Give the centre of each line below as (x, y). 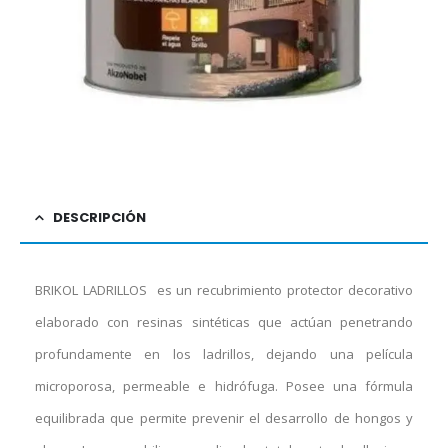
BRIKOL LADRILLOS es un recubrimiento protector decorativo (224, 290)
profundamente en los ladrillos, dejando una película (224, 354)
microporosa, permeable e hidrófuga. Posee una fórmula (224, 386)
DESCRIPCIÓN (99, 218)
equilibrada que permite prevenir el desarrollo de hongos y (224, 418)
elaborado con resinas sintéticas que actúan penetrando (224, 322)
